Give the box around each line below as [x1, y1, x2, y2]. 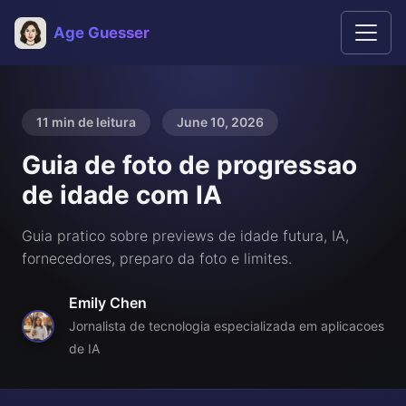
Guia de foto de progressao [22, 150, 357, 180]
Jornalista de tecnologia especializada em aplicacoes [69, 318, 384, 333]
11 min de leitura [36, 114, 136, 130]
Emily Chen [69, 294, 147, 312]
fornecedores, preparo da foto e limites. [22, 249, 292, 267]
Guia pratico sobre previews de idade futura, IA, [22, 227, 349, 245]
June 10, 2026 [177, 114, 264, 130]
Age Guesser [53, 24, 150, 42]
